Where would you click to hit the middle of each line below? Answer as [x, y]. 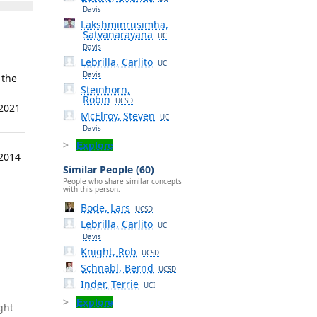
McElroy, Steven [118, 115]
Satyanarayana [118, 34]
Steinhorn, [106, 89]
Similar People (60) [109, 169]
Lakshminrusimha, [125, 24]
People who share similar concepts [122, 181]
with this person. [92, 189]
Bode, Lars [106, 208]
